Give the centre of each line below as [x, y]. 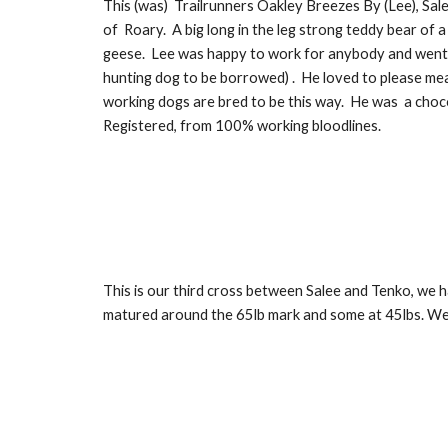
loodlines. [350, 125]
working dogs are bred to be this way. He [237, 101]
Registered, [141, 125]
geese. [125, 53]
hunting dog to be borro [180, 77]
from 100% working [245, 125]
